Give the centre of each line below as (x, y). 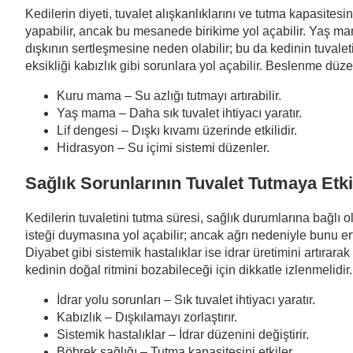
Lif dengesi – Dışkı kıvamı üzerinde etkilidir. (177, 130)
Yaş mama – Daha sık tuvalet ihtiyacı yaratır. (179, 113)
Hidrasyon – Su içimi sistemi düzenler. (163, 147)
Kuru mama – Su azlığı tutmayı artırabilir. (169, 95)
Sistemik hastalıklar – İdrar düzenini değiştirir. (183, 335)
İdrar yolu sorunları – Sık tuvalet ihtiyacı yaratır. (186, 300)
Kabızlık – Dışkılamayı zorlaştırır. (147, 318)
